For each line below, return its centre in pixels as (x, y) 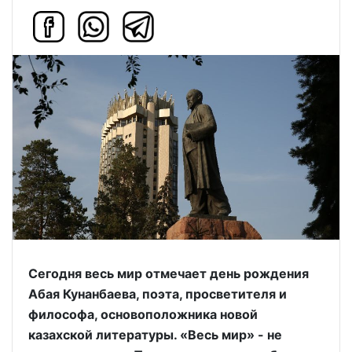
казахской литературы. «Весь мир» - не (155, 334)
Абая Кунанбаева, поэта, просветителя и (158, 293)
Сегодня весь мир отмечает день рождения (169, 273)
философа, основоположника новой (143, 314)
